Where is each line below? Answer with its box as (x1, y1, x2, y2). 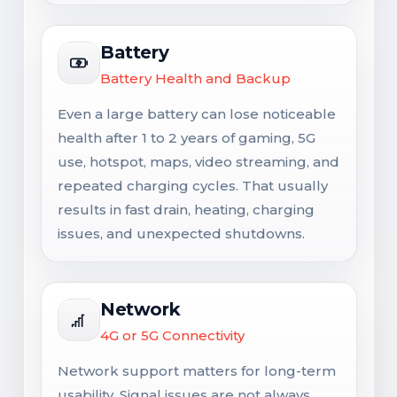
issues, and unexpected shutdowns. (58, 225, 305, 242)
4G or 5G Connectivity (100, 327, 245, 344)
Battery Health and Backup (100, 70, 291, 87)
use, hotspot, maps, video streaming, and (58, 153, 339, 170)
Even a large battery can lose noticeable (58, 105, 336, 122)
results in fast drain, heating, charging (58, 201, 315, 218)
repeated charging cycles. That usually (58, 177, 328, 194)
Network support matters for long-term (58, 362, 336, 379)
